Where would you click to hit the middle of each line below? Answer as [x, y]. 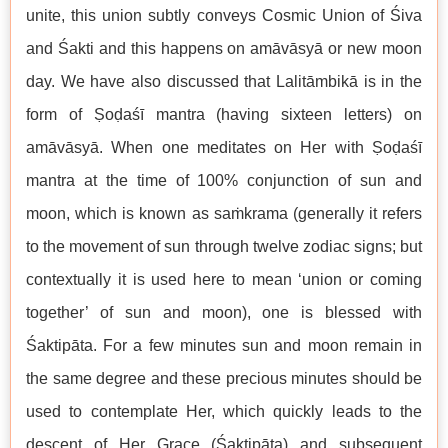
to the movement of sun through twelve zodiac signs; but [224, 246]
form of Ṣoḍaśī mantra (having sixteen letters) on [224, 114]
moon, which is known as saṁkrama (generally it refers [224, 213]
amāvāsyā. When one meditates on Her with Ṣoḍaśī [224, 147]
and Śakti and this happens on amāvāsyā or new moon [224, 48]
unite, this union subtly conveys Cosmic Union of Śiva [224, 15]
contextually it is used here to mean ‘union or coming [224, 279]
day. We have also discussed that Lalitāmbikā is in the [224, 81]
